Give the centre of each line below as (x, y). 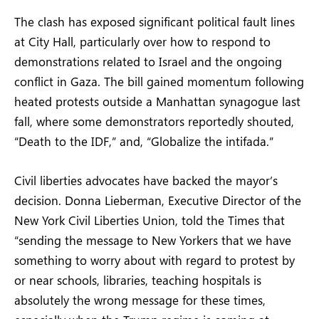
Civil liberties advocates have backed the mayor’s (146, 180)
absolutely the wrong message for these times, (140, 299)
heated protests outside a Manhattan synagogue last (157, 101)
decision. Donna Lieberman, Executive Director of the (158, 200)
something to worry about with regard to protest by (155, 260)
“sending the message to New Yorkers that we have (153, 240)
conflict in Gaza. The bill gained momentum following (159, 82)
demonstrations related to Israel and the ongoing (148, 62)
